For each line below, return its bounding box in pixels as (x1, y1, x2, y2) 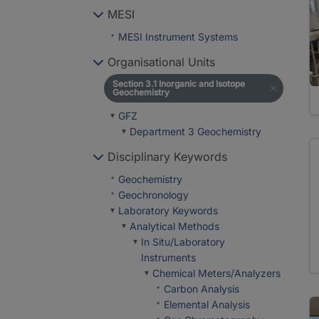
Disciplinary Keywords (104, 150, 227, 164)
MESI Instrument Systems (118, 31, 238, 43)
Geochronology (118, 189, 189, 201)
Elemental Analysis (164, 298, 250, 310)
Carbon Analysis (164, 283, 239, 295)
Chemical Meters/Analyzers (152, 267, 281, 279)
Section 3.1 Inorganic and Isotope (113, 78, 245, 89)
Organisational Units (104, 55, 215, 69)
